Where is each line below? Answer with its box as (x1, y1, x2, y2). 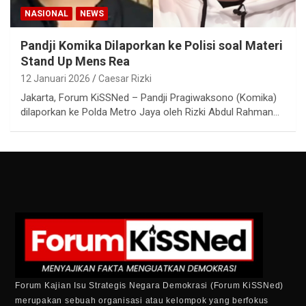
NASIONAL (25, 8, 68, 18)
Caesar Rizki (98, 72, 152, 84)
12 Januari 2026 (20, 72, 90, 84)
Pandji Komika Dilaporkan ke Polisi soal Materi (20, 38, 283, 53)
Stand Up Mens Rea (20, 53, 130, 68)
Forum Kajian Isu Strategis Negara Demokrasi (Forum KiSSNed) (15, 281, 284, 291)
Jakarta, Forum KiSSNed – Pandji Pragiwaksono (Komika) (20, 91, 277, 104)
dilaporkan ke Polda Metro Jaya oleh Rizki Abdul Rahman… (20, 105, 279, 118)
